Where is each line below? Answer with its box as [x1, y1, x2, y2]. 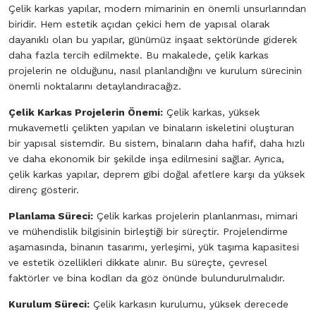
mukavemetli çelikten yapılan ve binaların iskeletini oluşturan [8, 122, 294, 133]
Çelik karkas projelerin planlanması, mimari [93, 210, 298, 221]
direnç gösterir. [8, 184, 79, 195]
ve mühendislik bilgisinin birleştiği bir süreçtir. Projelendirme [8, 226, 288, 237]
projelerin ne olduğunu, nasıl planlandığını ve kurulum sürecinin [8, 65, 302, 76]
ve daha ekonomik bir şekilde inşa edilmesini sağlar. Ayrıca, [8, 153, 284, 164]
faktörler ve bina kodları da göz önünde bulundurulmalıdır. [8, 272, 285, 284]
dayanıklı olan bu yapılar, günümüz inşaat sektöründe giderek [8, 34, 297, 45]
